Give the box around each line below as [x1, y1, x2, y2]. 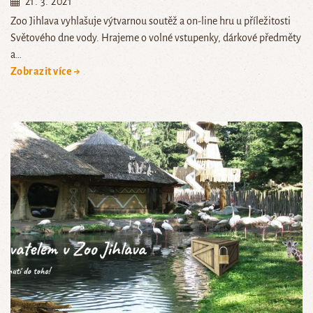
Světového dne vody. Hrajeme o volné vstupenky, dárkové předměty [10, 32, 301, 44]
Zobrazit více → [10, 66, 81, 78]
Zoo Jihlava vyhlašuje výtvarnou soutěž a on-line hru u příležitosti [10, 15, 291, 27]
